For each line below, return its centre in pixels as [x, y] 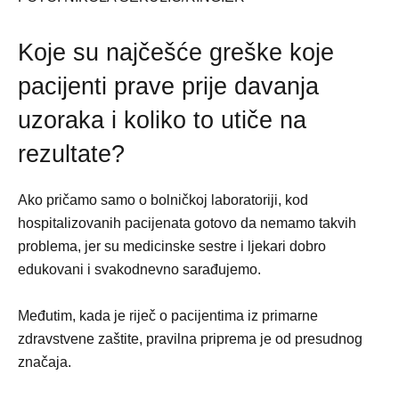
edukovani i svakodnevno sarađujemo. [139, 269]
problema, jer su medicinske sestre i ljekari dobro [172, 246]
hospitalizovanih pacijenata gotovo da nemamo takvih [187, 223]
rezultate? [71, 154]
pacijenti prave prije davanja [168, 86]
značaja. [45, 362]
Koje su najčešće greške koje [176, 52]
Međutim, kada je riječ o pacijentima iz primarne [168, 315]
